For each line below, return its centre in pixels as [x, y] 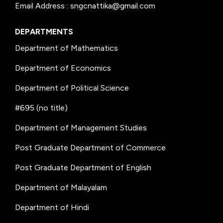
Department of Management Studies [81, 127]
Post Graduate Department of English [83, 167]
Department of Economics [63, 68]
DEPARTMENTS [44, 31]
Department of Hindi [52, 207]
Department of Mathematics [66, 48]
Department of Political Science [72, 88]
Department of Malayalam [61, 187]
